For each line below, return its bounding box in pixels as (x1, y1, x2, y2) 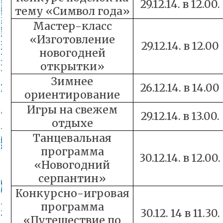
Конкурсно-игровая (15, 187, 129, 200)
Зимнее (51, 75, 93, 88)
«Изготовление (29, 33, 115, 46)
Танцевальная (33, 131, 111, 145)
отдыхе (51, 116, 93, 130)
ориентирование (24, 88, 120, 102)
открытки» (40, 60, 105, 73)
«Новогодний (34, 158, 110, 172)
